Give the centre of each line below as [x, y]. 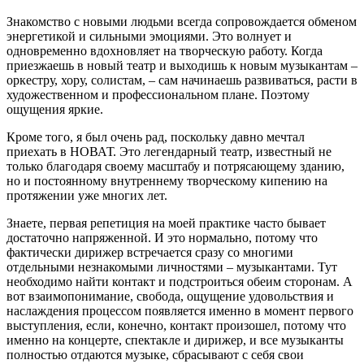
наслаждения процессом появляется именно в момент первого [180, 311]
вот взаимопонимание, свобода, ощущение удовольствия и [170, 297]
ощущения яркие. [55, 110]
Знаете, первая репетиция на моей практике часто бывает [166, 223]
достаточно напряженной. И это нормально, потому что [162, 238]
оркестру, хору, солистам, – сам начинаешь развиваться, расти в [182, 80]
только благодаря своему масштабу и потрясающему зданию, [175, 167]
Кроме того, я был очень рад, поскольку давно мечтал [156, 137]
